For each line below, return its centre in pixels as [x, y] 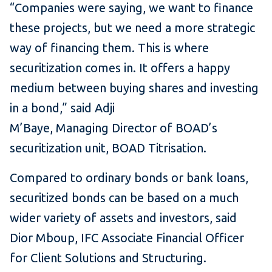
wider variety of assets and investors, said [123, 218]
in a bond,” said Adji [62, 108]
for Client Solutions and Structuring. [110, 258]
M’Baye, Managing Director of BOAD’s [114, 128]
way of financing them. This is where [109, 48]
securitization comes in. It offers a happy [120, 68]
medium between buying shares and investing [134, 88]
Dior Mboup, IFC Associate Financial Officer [127, 238]
